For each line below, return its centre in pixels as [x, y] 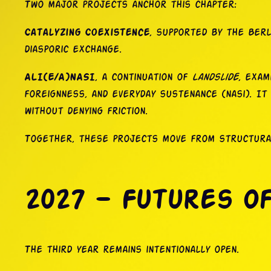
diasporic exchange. [73, 50]
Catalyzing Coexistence [87, 33]
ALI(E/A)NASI [60, 78]
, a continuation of [143, 78]
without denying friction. [86, 112]
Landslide [215, 78]
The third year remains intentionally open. [132, 250]
